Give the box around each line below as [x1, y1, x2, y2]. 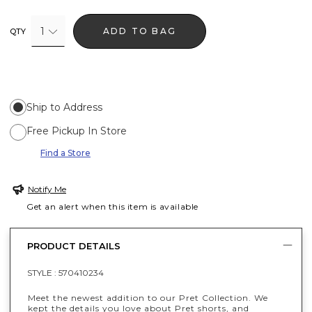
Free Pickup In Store [26, 124, 127, 137]
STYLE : [27, 267, 58, 278]
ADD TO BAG [103, 25, 177, 36]
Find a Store [40, 147, 91, 158]
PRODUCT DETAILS [27, 240, 120, 252]
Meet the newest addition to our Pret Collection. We [28, 292, 268, 303]
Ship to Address [26, 100, 102, 114]
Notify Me [28, 183, 66, 194]
